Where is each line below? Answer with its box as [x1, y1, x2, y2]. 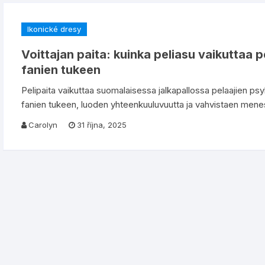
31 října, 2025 [77, 120, 127, 130]
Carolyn [28, 120, 57, 130]
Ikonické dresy [27, 24, 81, 34]
